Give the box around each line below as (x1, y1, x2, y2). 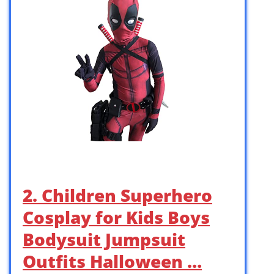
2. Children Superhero (23, 183, 212, 207)
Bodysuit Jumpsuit (23, 228, 185, 251)
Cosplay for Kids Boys (23, 206, 210, 229)
